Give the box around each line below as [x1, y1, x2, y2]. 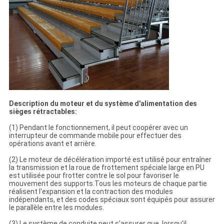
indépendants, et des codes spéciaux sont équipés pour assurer [8, 195, 215, 203]
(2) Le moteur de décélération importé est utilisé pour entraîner [8, 155, 211, 163]
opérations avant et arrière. [8, 139, 96, 147]
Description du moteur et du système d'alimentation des [8, 99, 197, 107]
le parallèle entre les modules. [8, 203, 104, 211]
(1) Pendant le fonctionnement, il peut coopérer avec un [8, 123, 188, 131]
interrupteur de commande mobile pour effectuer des [8, 131, 181, 139]
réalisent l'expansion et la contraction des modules [8, 187, 173, 195]
